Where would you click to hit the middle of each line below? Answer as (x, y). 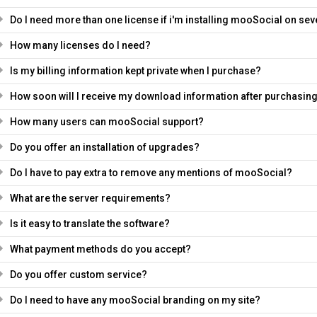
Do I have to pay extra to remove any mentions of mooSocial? (151, 173)
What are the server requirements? (90, 198)
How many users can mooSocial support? (106, 122)
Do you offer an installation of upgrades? (104, 147)
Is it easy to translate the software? (90, 224)
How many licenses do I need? (80, 45)
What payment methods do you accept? (100, 249)
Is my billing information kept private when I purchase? (135, 71)
